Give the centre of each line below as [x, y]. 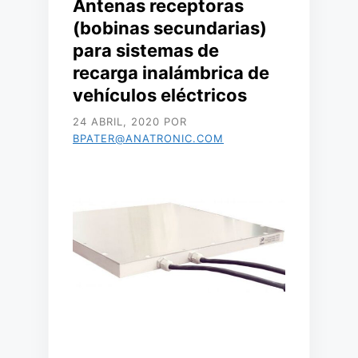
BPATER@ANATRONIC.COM [148, 138]
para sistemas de [146, 50]
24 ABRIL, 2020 [116, 121]
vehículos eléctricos [160, 95]
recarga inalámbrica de [171, 73]
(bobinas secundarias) [170, 28]
